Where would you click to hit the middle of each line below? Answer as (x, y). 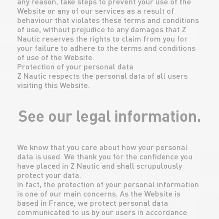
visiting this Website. (54, 85)
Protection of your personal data (75, 66)
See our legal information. (109, 116)
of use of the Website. (56, 57)
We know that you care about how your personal (102, 147)
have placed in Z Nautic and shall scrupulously (99, 165)
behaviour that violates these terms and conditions (108, 20)
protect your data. (49, 175)
